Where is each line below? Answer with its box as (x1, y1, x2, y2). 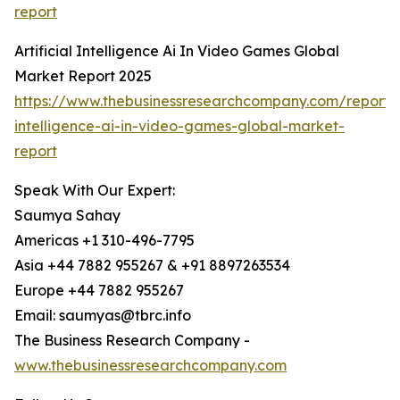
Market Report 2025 (14, 67, 152, 86)
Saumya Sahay (14, 206, 121, 225)
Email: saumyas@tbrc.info (14, 306, 191, 325)
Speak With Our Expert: (14, 181, 175, 200)
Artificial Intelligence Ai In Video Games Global (14, 42, 339, 61)
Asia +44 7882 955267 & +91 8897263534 (14, 256, 290, 275)
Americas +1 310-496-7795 (14, 231, 195, 250)
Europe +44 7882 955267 (14, 281, 184, 300)
